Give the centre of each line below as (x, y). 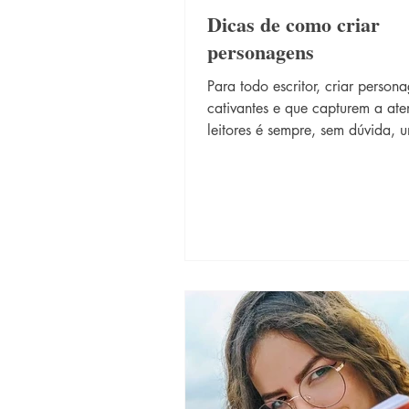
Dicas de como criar (294, 24)
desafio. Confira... (264, 152)
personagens (261, 52)
